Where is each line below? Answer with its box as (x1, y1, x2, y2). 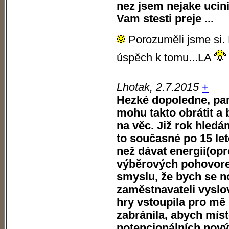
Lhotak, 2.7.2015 (117, 81, 199, 94)
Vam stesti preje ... (117, 13, 214, 25)
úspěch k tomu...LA (117, 52, 214, 64)
